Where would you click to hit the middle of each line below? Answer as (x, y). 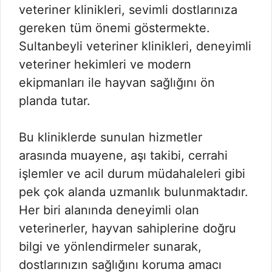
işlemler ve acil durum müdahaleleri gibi (132, 173)
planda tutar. (55, 100)
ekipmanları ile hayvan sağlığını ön (117, 82)
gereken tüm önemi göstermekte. (114, 28)
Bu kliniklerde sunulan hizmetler (110, 137)
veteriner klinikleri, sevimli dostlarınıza (128, 9)
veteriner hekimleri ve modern (105, 64)
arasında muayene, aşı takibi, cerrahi (123, 155)
